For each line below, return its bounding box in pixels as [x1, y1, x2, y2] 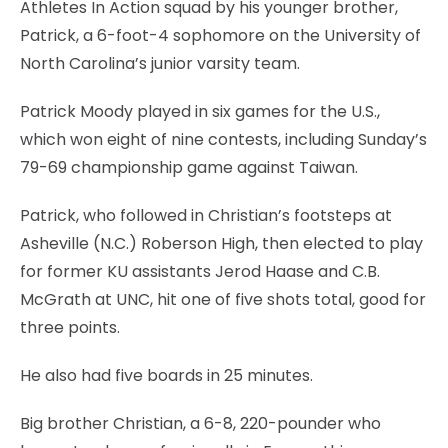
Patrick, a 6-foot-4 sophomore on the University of [20, 23, 421, 47]
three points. [20, 315, 120, 339]
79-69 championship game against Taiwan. [20, 155, 358, 179]
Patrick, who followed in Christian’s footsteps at [20, 203, 392, 227]
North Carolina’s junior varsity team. [20, 51, 300, 75]
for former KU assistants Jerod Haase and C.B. [20, 259, 380, 283]
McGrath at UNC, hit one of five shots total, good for [20, 287, 426, 311]
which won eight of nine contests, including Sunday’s [20, 127, 427, 151]
